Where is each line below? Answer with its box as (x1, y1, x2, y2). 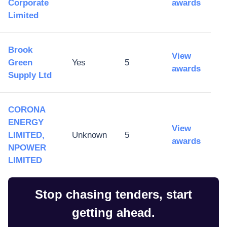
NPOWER (8, 142, 46, 153)
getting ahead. (72, 205, 155, 219)
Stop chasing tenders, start (35, 187, 192, 201)
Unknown (72, 130, 107, 140)
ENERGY (8, 117, 44, 127)
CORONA (8, 104, 45, 115)
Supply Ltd (8, 70, 52, 80)
